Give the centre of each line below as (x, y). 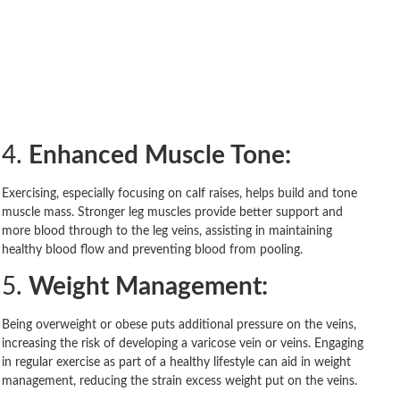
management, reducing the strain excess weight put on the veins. (179, 381)
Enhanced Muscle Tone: (160, 155)
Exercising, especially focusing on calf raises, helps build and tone (179, 193)
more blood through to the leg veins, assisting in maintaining (167, 231)
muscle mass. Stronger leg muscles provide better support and (172, 212)
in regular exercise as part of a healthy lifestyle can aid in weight (176, 362)
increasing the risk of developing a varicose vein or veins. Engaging (183, 343)
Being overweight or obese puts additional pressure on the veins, (179, 325)
